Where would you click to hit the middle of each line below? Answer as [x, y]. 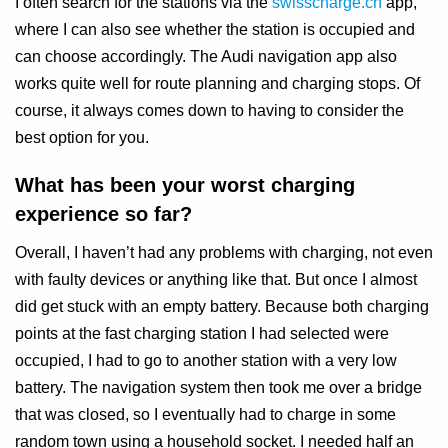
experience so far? [103, 214]
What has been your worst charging [185, 185]
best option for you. [82, 138]
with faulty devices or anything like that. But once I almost [216, 280]
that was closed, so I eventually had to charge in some [205, 415]
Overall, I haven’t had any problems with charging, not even [224, 253]
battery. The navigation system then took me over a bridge [218, 388]
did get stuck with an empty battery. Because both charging [222, 307]
